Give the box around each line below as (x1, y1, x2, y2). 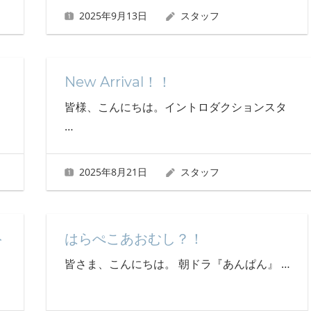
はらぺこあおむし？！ (64, 230, 203, 247)
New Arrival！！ (64, 73, 171, 90)
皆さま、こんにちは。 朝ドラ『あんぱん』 (64, 255, 281, 271)
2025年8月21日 (79, 165, 148, 179)
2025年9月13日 (79, 8, 148, 22)
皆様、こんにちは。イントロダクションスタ (64, 99, 287, 115)
